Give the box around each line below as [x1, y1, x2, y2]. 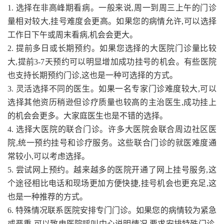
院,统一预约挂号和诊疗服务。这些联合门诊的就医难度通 [7, 138, 216, 147]
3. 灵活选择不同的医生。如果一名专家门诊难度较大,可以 [7, 84, 216, 93]
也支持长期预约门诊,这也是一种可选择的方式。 [7, 70, 177, 79]
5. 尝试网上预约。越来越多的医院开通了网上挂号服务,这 [7, 165, 216, 174]
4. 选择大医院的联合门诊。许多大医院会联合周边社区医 [7, 124, 216, 133]
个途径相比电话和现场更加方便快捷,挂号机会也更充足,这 [7, 178, 216, 187]
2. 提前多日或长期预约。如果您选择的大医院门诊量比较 [7, 43, 216, 52]
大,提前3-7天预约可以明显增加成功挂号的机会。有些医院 [7, 57, 216, 66]
